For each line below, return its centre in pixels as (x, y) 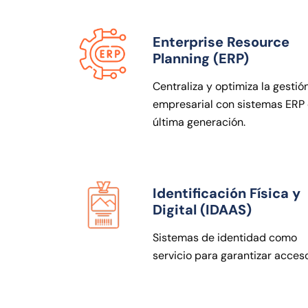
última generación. (199, 122)
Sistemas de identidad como (225, 237)
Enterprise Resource (221, 42)
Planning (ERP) (201, 58)
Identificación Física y (227, 193)
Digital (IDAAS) (202, 209)
